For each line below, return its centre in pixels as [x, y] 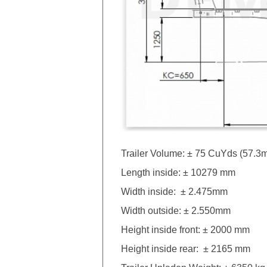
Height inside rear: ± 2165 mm [186, 249]
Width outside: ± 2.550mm [176, 210]
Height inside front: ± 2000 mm [187, 229]
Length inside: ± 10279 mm [178, 172]
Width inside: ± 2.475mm [174, 191]
